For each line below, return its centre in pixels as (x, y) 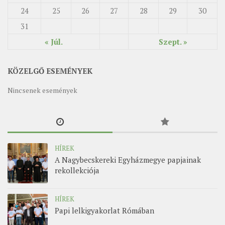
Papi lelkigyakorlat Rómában (104, 211)
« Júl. (54, 42)
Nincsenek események (42, 90)
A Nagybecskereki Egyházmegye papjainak (128, 160)
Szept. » (173, 42)
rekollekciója (77, 171)
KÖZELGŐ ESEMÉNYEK (50, 71)
